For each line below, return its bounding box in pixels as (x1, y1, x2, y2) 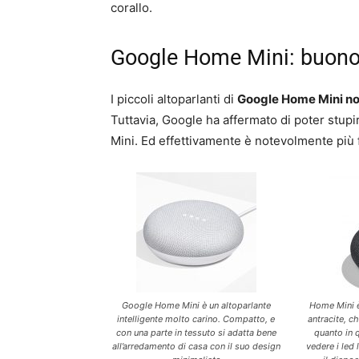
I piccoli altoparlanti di (111, 91, 237, 107)
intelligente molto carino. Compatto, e (117, 313, 276, 325)
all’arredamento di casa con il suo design (111, 341, 280, 353)
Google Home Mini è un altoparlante (121, 300, 271, 312)
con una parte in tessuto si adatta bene (115, 327, 276, 339)
